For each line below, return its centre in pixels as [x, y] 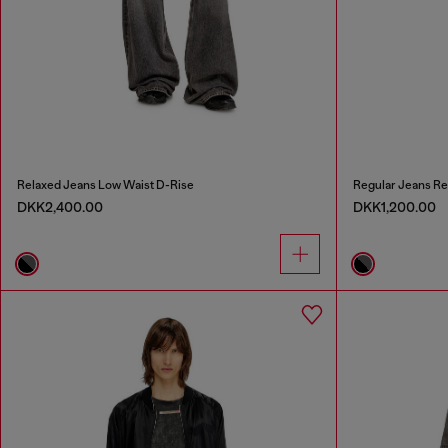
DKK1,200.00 [394, 206]
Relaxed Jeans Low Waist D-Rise [105, 184]
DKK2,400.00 [60, 206]
